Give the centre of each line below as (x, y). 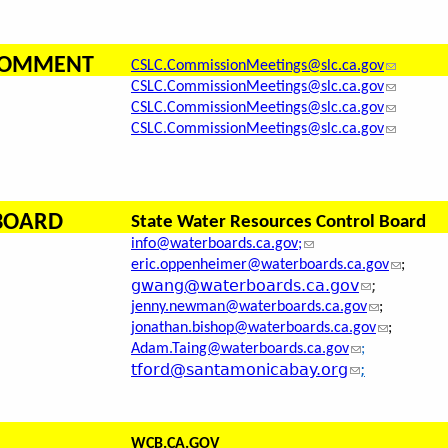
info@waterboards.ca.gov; (216, 244)
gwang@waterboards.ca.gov (245, 286)
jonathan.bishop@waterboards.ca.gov (253, 328)
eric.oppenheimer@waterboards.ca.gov (260, 265)
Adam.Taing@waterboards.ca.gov (240, 349)
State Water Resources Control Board (278, 223)
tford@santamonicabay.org (239, 370)
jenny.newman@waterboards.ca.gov (249, 307)
